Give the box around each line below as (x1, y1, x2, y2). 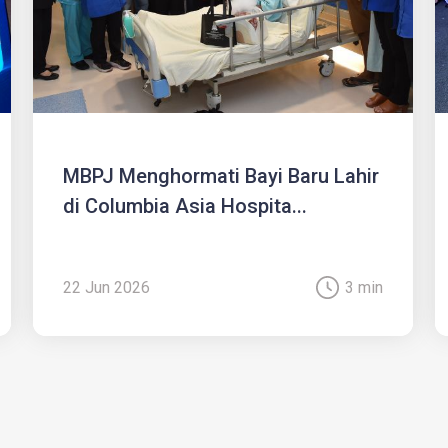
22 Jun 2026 (63, 278, 151, 298)
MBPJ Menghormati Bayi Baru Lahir (63, 164, 380, 189)
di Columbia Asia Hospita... (63, 194, 308, 219)
